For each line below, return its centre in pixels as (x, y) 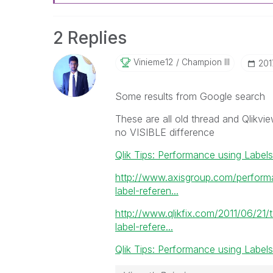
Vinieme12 (153, 62)
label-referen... (147, 191)
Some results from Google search (190, 96)
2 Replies (90, 38)
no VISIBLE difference (165, 132)
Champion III (204, 62)
